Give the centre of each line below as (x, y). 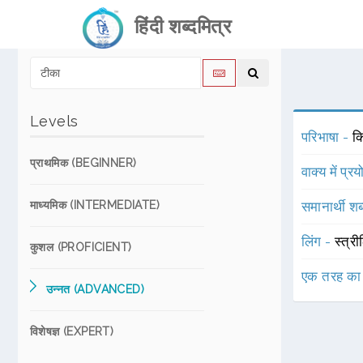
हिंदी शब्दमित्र (177, 26)
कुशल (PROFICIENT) (81, 247)
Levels (54, 121)
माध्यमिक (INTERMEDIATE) (95, 205)
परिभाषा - (327, 137)
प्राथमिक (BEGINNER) (83, 163)
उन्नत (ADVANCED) (95, 289)
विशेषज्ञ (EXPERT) (72, 331)
